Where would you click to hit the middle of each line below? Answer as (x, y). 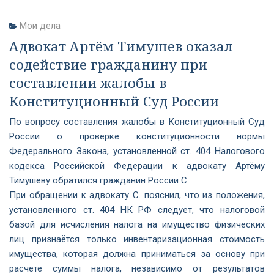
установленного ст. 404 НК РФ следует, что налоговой (137, 210)
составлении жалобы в (88, 83)
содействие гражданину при (108, 64)
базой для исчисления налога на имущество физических (137, 224)
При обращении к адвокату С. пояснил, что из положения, (137, 195)
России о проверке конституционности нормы (137, 136)
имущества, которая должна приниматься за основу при (137, 254)
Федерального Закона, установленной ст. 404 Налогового (137, 151)
